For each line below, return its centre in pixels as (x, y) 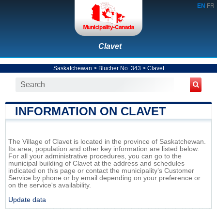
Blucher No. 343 (119, 68)
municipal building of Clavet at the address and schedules (96, 163)
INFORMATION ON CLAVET (91, 111)
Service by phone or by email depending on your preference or (104, 178)
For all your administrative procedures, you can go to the (95, 156)
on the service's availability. (50, 185)
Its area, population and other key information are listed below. (104, 149)
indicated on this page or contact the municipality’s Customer (101, 170)
